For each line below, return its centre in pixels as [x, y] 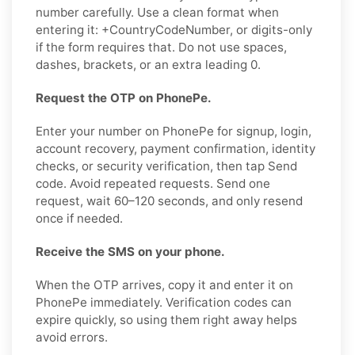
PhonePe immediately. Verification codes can [164, 302]
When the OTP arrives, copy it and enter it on [164, 284]
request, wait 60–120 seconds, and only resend [169, 200]
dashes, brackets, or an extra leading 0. [148, 64]
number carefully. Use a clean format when [157, 12]
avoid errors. [72, 337]
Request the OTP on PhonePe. [124, 97]
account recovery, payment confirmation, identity [176, 148]
